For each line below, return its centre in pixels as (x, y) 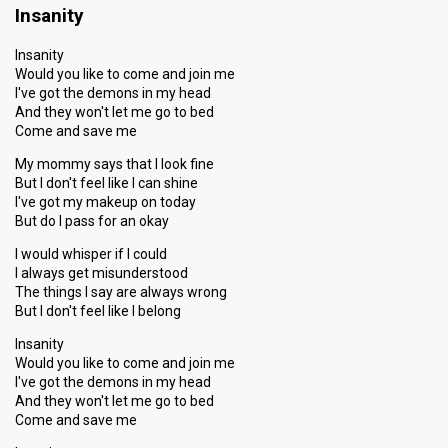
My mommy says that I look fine (114, 164)
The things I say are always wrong (121, 292)
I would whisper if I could (91, 254)
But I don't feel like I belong (98, 311)
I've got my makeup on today (105, 202)
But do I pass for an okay (92, 221)
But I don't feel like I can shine (106, 183)
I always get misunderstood (101, 273)
